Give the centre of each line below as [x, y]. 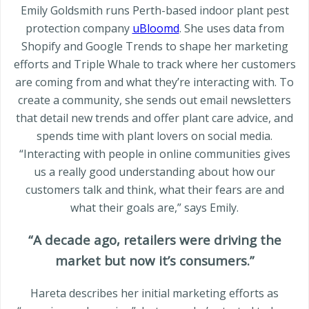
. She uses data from [231, 29]
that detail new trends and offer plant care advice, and [154, 118]
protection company [79, 29]
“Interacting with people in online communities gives [154, 154]
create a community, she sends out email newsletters [154, 100]
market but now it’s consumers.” [154, 260]
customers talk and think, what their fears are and [154, 190]
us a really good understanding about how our [154, 172]
